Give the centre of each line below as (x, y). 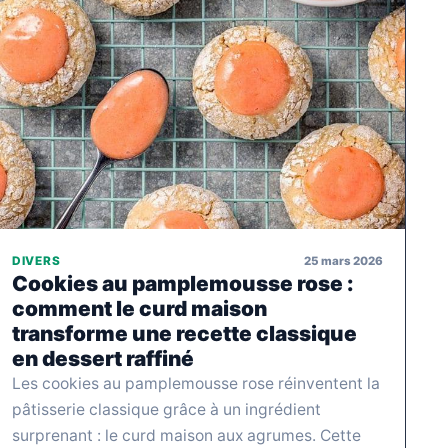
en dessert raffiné (103, 359)
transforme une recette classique (184, 334)
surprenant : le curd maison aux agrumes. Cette (186, 436)
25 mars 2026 (343, 260)
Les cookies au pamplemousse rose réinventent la (196, 384)
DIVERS (36, 261)
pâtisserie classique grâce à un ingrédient (166, 410)
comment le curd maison (139, 309)
